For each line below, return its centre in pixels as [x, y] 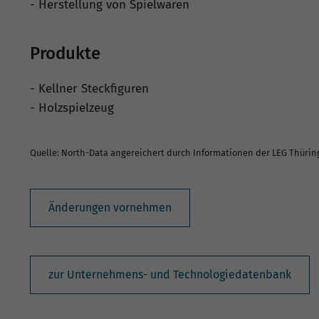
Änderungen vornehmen [110, 208]
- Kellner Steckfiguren [89, 89]
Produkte [65, 54]
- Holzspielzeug [72, 108]
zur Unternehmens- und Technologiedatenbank [170, 275]
